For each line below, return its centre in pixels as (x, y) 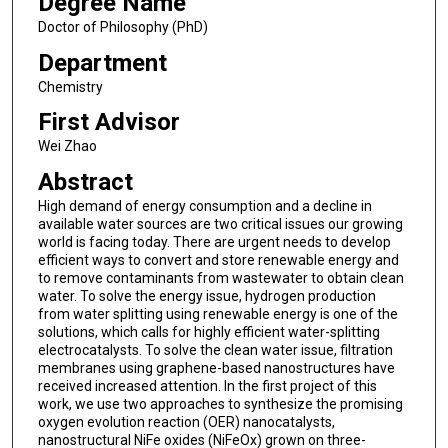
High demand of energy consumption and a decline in (204, 205)
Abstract (85, 181)
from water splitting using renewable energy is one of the (217, 313)
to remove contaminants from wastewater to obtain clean (220, 277)
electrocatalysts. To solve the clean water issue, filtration (215, 349)
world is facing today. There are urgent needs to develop (214, 241)
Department (102, 62)
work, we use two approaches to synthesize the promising (220, 403)
